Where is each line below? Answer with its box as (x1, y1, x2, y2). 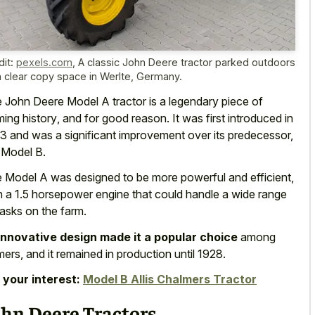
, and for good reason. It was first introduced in (57, 110, 293, 125)
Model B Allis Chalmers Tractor (83, 272, 257, 287)
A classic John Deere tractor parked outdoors (78, 56, 295, 69)
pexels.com (16, 56, 72, 69)
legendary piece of (169, 94, 263, 108)
